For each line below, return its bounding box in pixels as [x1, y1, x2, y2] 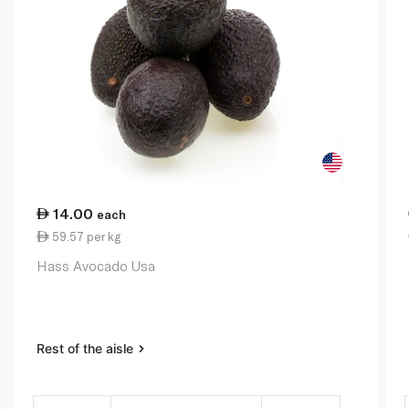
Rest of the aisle [37, 340, 137, 356]
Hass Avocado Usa [37, 257, 155, 274]
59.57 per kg [49, 228, 121, 244]
